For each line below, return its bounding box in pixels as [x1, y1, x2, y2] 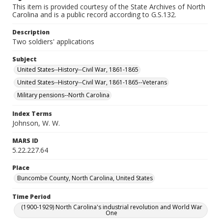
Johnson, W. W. [12, 118, 60, 128]
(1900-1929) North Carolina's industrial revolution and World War [21, 203, 202, 211]
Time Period [12, 192, 51, 201]
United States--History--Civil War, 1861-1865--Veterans [17, 78, 167, 86]
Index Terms [12, 110, 52, 118]
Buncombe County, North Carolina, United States [17, 174, 153, 182]
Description [12, 28, 50, 36]
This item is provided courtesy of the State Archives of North [12, 2, 205, 11]
